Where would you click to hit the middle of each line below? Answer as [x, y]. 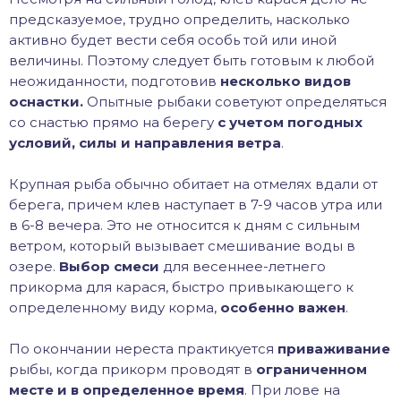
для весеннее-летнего [243, 267]
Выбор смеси [109, 267]
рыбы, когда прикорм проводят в [132, 370]
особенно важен [283, 308]
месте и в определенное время [127, 390]
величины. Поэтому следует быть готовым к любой [192, 61]
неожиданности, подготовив [115, 81]
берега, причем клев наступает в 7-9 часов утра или [196, 205]
